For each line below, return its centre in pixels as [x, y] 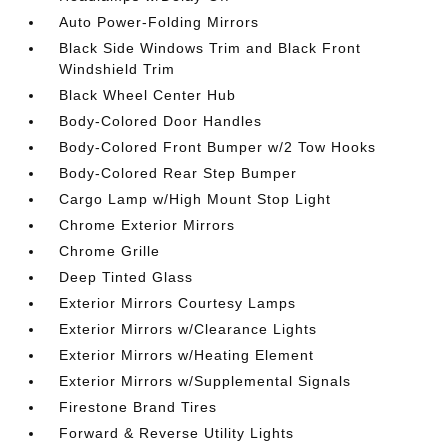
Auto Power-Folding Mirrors [159, 22]
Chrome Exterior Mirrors [147, 225]
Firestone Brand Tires [138, 407]
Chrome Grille [110, 251]
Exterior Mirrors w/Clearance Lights [188, 329]
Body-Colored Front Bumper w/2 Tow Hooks [218, 147]
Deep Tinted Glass [126, 277]
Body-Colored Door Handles [161, 121]
